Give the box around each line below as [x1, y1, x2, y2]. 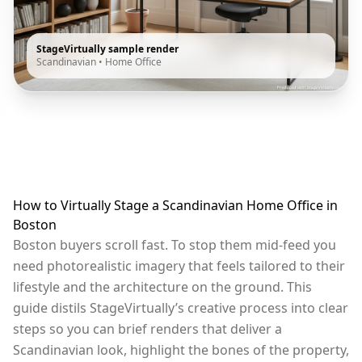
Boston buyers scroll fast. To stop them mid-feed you [13, 235, 336, 254]
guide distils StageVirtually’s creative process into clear [13, 298, 348, 317]
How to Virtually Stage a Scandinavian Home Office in [13, 196, 338, 214]
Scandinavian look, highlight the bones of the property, [13, 340, 349, 359]
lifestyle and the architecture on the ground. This [13, 277, 312, 296]
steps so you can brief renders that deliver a [13, 319, 282, 338]
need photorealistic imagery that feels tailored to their [13, 256, 345, 275]
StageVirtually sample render [36, 41, 179, 56]
